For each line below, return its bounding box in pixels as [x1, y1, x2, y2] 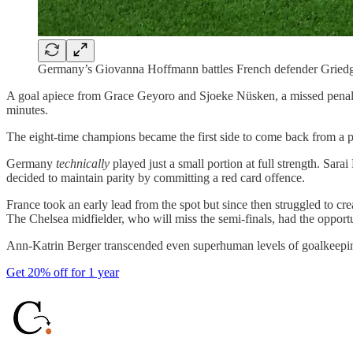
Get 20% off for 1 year [6, 265, 119, 279]
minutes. [6, 102, 48, 117]
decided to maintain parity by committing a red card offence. [6, 170, 305, 184]
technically [56, 156, 110, 170]
